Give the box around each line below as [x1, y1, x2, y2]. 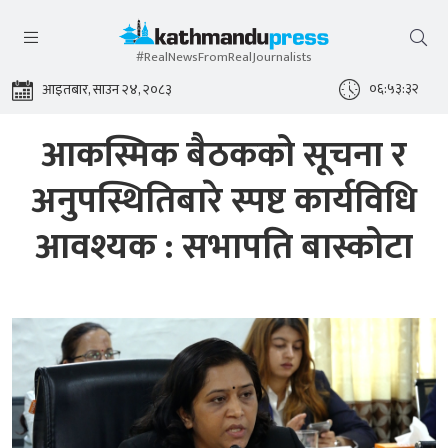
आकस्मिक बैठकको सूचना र [41, 125, 407, 185]
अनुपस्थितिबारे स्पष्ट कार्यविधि [31, 171, 417, 231]
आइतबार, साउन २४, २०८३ [42, 78, 172, 101]
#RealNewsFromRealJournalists [136, 46, 312, 68]
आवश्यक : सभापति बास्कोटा [35, 217, 413, 277]
